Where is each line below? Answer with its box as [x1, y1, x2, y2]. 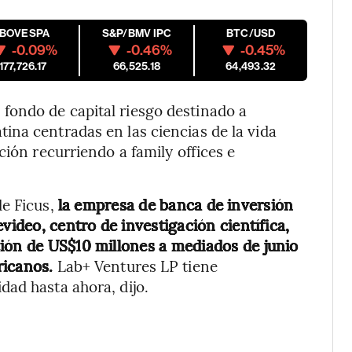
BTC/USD [225, 27, 276, 40]
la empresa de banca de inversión [57, 194, 294, 214]
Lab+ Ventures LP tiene [53, 255, 218, 276]
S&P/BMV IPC [101, 27, 172, 40]
